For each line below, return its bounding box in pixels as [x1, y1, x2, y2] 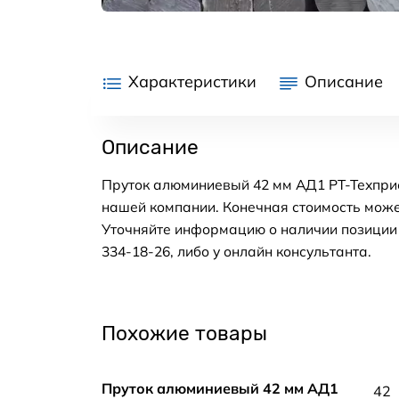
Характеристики [128, 71, 256, 93]
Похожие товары [102, 322, 267, 346]
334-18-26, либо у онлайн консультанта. [102, 242, 371, 261]
